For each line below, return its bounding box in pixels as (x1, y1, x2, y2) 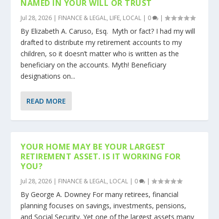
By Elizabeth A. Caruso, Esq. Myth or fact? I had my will (21, 26, 196, 36)
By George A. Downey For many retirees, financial (21, 190, 179, 199)
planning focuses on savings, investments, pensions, (21, 201, 187, 211)
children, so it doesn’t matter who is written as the (21, 49, 179, 59)
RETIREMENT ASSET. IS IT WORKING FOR (21, 151, 181, 162)
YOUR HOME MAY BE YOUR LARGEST (21, 141, 166, 153)
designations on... (21, 71, 76, 81)
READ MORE (26, 96, 66, 106)
